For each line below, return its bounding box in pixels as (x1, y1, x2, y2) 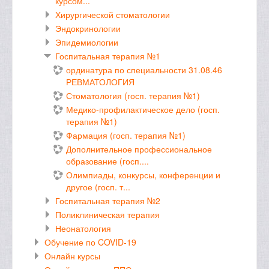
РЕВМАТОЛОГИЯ (66, 76, 134, 88)
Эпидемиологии (55, 36, 118, 48)
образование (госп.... (66, 155, 149, 167)
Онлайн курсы (44, 250, 100, 262)
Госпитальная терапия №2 (55, 195, 160, 207)
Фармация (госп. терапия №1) (66, 129, 186, 141)
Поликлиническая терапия (55, 208, 160, 220)
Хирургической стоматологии (55, 8, 170, 20)
